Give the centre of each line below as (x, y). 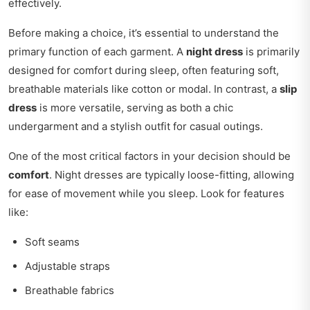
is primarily (271, 52)
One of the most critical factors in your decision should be (149, 156)
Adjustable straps (67, 266)
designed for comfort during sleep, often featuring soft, (144, 71)
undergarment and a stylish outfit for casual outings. (136, 127)
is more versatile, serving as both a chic (135, 108)
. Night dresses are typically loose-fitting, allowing (172, 175)
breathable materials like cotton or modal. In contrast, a (144, 89)
